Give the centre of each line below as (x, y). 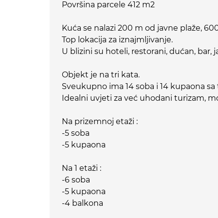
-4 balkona (82, 203)
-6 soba (76, 180)
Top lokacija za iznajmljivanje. (117, 40)
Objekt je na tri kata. (101, 75)
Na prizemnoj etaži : (100, 122)
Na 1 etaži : (82, 168)
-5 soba (76, 133)
